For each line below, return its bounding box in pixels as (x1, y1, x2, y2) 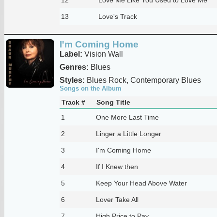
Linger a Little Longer (95, 129, 161, 138)
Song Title (96, 98, 130, 106)
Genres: (59, 62, 89, 71)
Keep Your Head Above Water (95, 179, 187, 187)
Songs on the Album (59, 84, 122, 92)
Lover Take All (95, 195, 139, 203)
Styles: (59, 76, 85, 84)
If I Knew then (95, 162, 138, 170)
